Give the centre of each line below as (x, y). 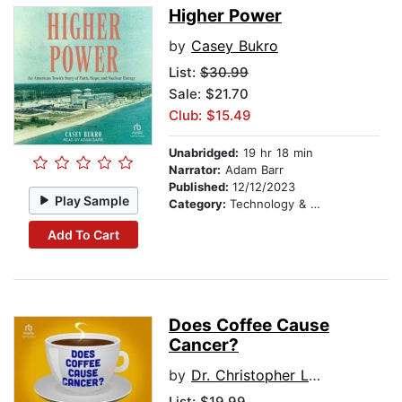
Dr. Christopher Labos (250, 376)
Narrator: (195, 170)
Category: (199, 204)
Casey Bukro (235, 46)
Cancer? (204, 345)
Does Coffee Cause (249, 326)
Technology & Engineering (270, 204)
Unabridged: (204, 153)
